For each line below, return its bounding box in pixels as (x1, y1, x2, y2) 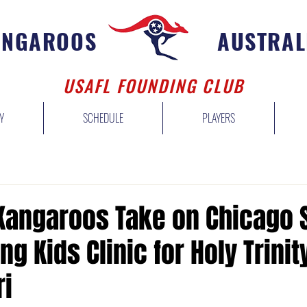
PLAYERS (202, 110, 235, 126)
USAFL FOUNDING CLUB (63, 73, 244, 98)
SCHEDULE (83, 110, 123, 126)
